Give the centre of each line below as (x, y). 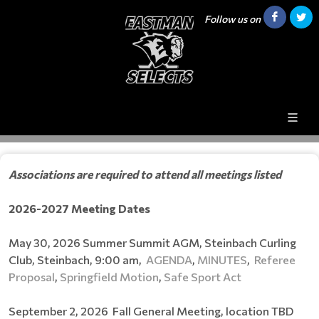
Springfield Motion (109, 276)
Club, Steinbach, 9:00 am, (77, 259)
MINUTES (222, 259)
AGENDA (169, 259)
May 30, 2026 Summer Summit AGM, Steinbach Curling (152, 242)
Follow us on (232, 19)
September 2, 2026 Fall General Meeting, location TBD (151, 310)
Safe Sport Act (203, 276)
